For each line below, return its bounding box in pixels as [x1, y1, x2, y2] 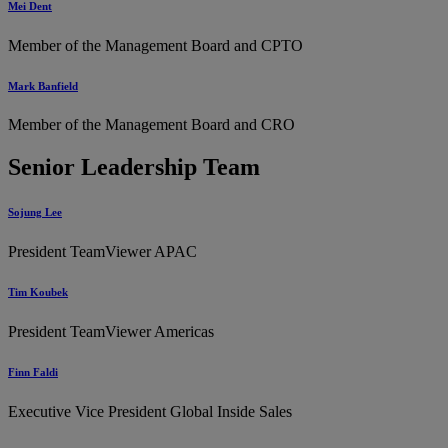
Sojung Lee [8, 206, 62, 219]
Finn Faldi [8, 366, 58, 379]
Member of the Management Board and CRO [8, 116, 295, 134]
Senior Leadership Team [8, 154, 260, 181]
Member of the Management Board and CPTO [8, 36, 303, 54]
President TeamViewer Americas [8, 323, 214, 341]
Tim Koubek [8, 286, 68, 299]
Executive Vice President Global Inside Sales [8, 403, 292, 421]
